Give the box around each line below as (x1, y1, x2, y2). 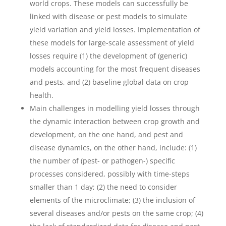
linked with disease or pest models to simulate (29, 12, 187, 22)
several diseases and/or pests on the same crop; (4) (29, 208, 203, 218)
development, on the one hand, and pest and (29, 130, 183, 140)
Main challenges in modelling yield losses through (29, 103, 200, 114)
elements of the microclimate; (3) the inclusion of (29, 195, 195, 205)
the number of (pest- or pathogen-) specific (29, 156, 175, 166)
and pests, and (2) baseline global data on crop (29, 77, 189, 87)
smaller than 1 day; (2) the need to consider (29, 182, 177, 192)
